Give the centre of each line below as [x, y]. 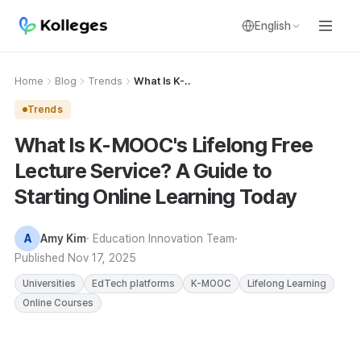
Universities [49, 284]
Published [41, 258]
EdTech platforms [133, 284]
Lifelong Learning [287, 284]
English [273, 26]
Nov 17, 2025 [102, 258]
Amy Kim [63, 239]
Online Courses [58, 303]
